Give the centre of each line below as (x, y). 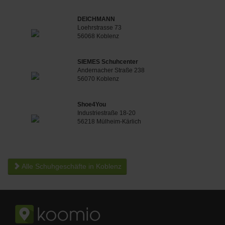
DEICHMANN (96, 19)
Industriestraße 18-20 (107, 113)
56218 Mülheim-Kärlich (109, 122)
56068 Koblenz (98, 36)
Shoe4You (92, 104)
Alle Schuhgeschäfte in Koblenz (71, 166)
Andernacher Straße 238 (111, 70)
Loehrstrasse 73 (100, 28)
